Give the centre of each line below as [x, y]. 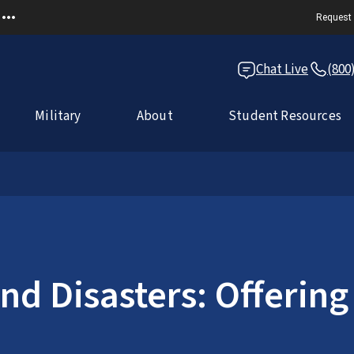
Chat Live [282, 70]
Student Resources [285, 116]
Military [58, 116]
